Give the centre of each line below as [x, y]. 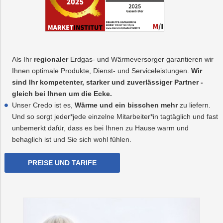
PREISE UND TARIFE [62, 163]
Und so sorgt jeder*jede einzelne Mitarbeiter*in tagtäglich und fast [115, 116]
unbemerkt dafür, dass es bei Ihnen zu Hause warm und [100, 128]
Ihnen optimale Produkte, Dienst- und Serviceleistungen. [102, 70]
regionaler [51, 59]
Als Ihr [23, 59]
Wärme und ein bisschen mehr [126, 105]
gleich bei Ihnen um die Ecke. [62, 93]
